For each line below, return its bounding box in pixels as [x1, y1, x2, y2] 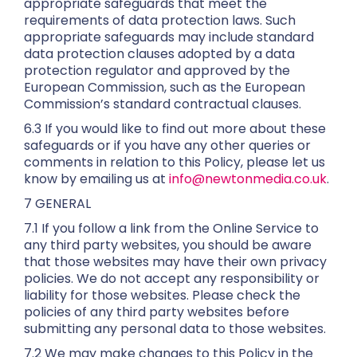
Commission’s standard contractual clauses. [24, 95, 301, 113]
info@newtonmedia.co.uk [169, 170, 327, 188]
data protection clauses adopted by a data [24, 45, 295, 63]
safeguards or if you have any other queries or [24, 136, 311, 155]
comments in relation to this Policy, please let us [24, 153, 325, 171]
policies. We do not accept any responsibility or [24, 269, 320, 288]
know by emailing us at [24, 170, 166, 188]
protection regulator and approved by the [24, 61, 290, 80]
